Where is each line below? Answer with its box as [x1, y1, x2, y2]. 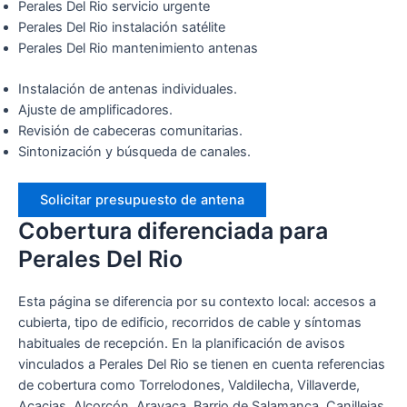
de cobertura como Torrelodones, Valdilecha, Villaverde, [18, 377, 360, 394]
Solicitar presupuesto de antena [40, 192, 244, 209]
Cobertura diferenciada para [18, 217, 328, 245]
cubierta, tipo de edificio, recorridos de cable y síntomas [18, 314, 362, 332]
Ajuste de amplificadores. [18, 102, 173, 119]
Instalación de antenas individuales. [18, 81, 237, 98]
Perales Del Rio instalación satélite [18, 19, 225, 36]
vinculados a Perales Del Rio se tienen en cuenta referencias [18, 356, 385, 373]
